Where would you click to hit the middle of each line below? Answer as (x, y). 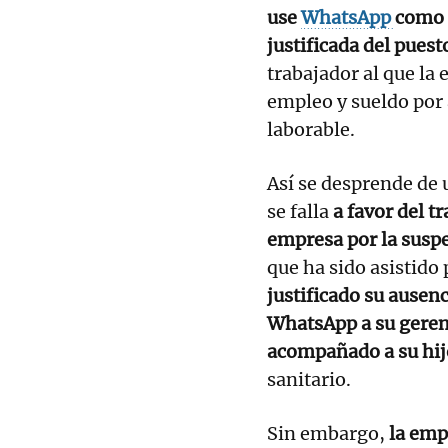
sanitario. (309, 379)
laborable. (311, 129)
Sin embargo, (328, 433)
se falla (300, 211)
